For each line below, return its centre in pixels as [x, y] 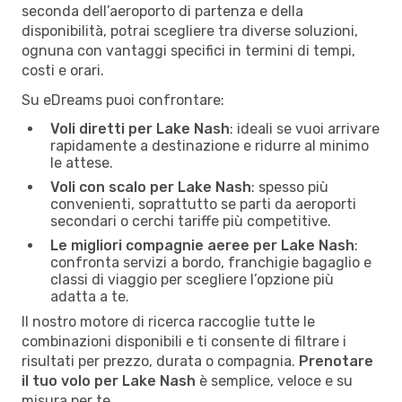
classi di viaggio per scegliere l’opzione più [192, 279]
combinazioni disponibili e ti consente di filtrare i [184, 341]
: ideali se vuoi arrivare [305, 128]
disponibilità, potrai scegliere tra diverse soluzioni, [190, 31]
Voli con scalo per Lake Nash [151, 187]
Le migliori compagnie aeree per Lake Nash [202, 245]
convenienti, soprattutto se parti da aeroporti [203, 204]
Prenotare [336, 361]
